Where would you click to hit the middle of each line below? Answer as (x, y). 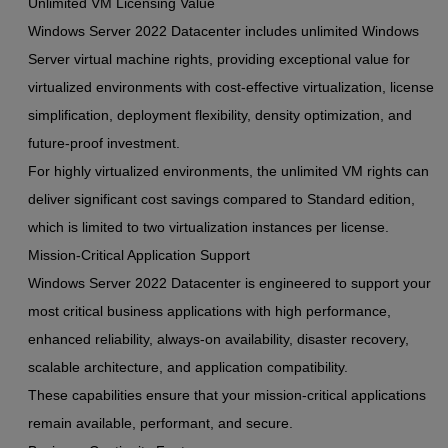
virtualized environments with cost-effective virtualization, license (231, 87)
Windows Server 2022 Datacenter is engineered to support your (229, 283)
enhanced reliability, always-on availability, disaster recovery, (218, 339)
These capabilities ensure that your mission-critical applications (227, 395)
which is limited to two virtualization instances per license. (208, 227)
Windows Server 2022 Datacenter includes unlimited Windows (223, 31)
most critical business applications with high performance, (209, 311)
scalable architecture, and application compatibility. (188, 367)
